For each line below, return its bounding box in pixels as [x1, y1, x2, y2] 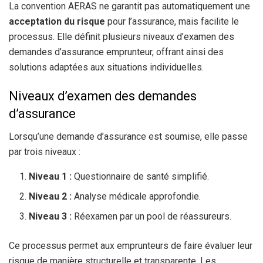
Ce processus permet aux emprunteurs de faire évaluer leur [9, 240, 252, 252]
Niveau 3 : [29, 211, 72, 222]
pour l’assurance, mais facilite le [105, 15, 239, 27]
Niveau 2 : [29, 191, 72, 203]
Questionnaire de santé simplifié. [72, 171, 210, 183]
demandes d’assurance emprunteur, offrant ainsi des [9, 46, 224, 58]
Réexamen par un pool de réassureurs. [72, 211, 232, 222]
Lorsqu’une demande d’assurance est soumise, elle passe [9, 131, 248, 143]
